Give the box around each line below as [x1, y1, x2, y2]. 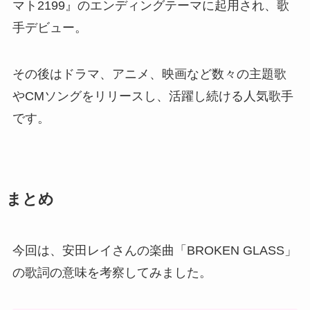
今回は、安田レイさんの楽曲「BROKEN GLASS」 [12, 244, 297, 258]
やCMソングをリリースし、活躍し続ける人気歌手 [12, 89, 293, 104]
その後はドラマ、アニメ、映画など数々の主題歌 [12, 67, 286, 82]
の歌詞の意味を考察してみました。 [12, 266, 212, 280]
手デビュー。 [12, 20, 87, 35]
